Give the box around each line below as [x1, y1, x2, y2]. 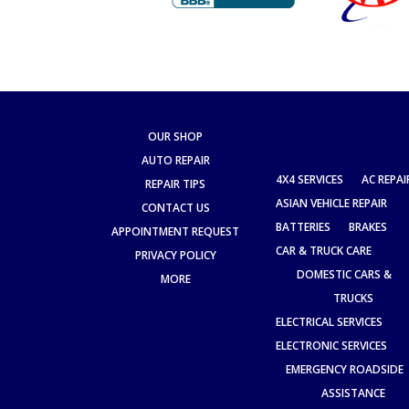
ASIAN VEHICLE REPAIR [276, 195, 387, 212]
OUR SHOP [148, 129, 203, 145]
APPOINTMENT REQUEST [111, 224, 239, 240]
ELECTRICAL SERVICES [276, 314, 383, 330]
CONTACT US [141, 200, 210, 216]
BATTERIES [276, 219, 330, 236]
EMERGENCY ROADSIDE [285, 362, 404, 378]
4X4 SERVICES [276, 172, 343, 188]
